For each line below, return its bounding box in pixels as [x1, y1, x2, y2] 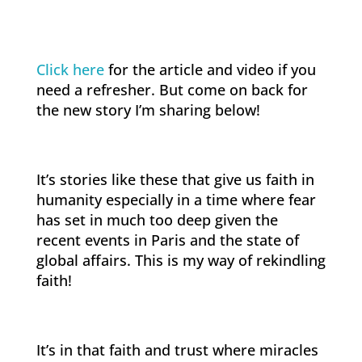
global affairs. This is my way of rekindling [36, 250, 326, 271]
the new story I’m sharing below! [36, 100, 260, 120]
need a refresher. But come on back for [36, 80, 308, 100]
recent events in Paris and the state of [36, 230, 299, 250]
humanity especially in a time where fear [36, 190, 316, 210]
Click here [36, 60, 104, 80]
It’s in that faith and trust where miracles [36, 340, 318, 360]
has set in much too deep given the [36, 210, 278, 230]
